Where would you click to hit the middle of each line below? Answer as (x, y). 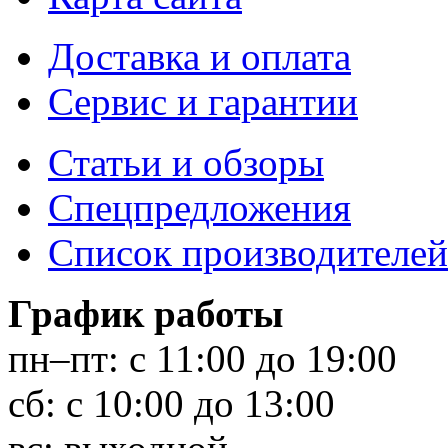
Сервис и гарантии (203, 101)
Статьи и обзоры (186, 162)
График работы (145, 313)
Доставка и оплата (199, 56)
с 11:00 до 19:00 (258, 358)
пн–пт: (63, 358)
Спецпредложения (199, 207)
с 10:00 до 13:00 (195, 403)
